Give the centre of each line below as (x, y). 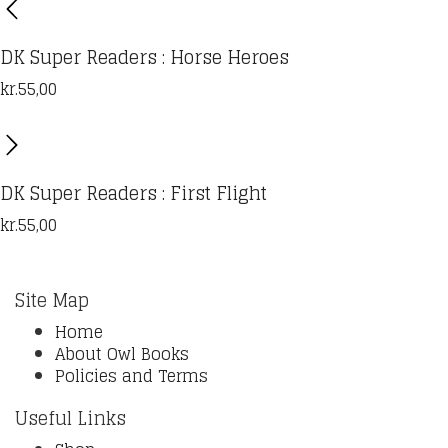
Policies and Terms (131, 376)
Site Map (52, 300)
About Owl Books (122, 354)
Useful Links (70, 418)
